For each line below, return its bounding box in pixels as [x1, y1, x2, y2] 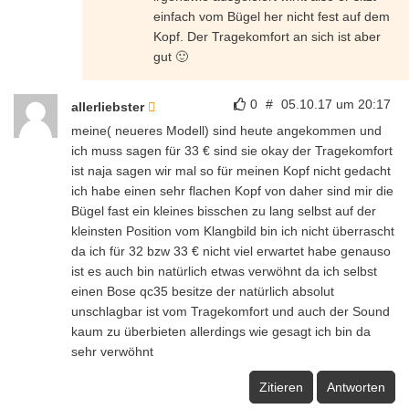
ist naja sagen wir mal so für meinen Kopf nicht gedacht [71, 163, 391, 178]
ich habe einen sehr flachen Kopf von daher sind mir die [71, 183, 393, 198]
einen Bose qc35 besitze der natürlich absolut [71, 283, 334, 299]
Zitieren [259, 379, 303, 394]
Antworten [327, 379, 385, 394]
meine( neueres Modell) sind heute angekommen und [71, 122, 382, 138]
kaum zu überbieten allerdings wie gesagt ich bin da [71, 323, 371, 339]
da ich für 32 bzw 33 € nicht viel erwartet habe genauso [71, 243, 391, 258]
